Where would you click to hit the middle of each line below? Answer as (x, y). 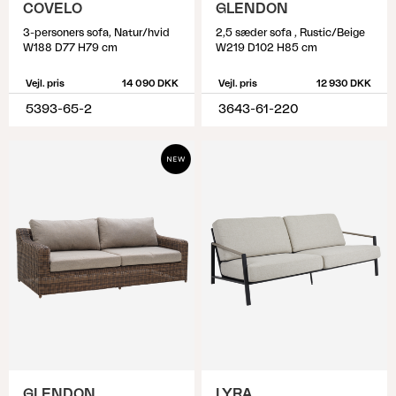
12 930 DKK (343, 84)
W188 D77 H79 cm (70, 48)
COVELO (53, 9)
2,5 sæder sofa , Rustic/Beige (290, 33)
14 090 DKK (150, 84)
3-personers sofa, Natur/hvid (96, 33)
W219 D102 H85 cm (267, 48)
